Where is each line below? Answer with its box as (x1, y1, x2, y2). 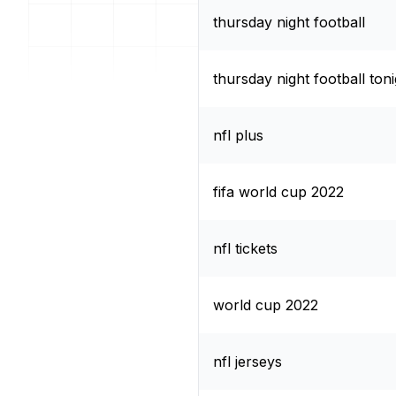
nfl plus (213, 126, 263, 144)
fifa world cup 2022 (213, 182, 344, 201)
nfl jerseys (213, 352, 282, 370)
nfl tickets (213, 239, 278, 257)
